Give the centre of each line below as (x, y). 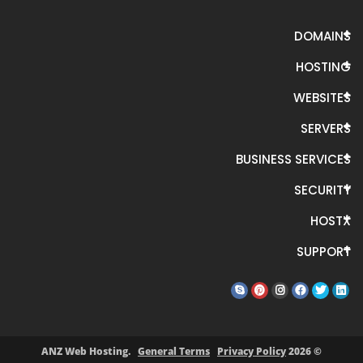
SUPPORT (324, 252)
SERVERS (326, 129)
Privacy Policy (252, 352)
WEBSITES (322, 98)
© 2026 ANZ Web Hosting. (316, 352)
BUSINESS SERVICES (293, 160)
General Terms (174, 352)
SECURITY (322, 190)
